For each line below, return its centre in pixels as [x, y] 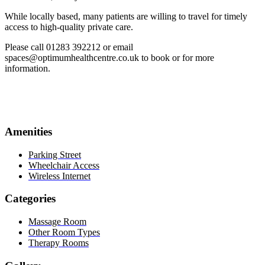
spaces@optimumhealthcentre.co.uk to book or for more [109, 58]
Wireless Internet [59, 176]
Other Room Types [64, 232]
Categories [30, 199]
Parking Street [55, 154]
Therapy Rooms [59, 243]
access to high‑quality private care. [69, 27]
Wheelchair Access [64, 165]
